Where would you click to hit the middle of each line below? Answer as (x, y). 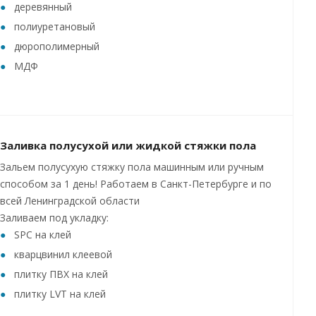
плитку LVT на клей (60, 294)
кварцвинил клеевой (63, 254)
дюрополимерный (57, 46)
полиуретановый (55, 26)
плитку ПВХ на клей (61, 274)
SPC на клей (43, 235)
